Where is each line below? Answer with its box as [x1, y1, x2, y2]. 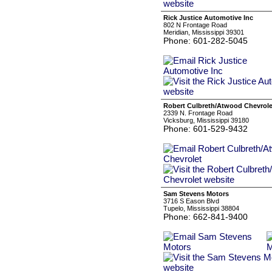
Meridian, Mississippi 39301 [163, 29, 244, 36]
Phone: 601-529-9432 [163, 124, 248, 134]
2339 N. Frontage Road [163, 109, 233, 117]
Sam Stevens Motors [163, 190, 229, 197]
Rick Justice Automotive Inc [163, 14, 253, 21]
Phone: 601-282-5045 [163, 36, 248, 46]
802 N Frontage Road [163, 21, 227, 29]
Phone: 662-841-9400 [163, 212, 248, 222]
